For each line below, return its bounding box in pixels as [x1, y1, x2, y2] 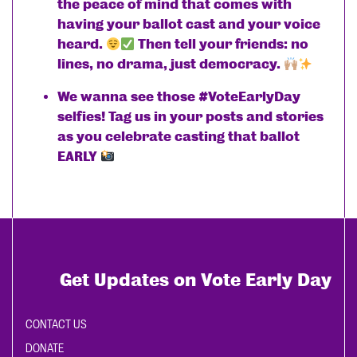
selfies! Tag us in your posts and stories [57, 109, 324, 125]
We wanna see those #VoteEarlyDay [57, 89, 300, 105]
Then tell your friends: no [135, 37, 309, 53]
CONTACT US [25, 318, 87, 331]
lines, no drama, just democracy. [57, 57, 284, 73]
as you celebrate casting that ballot [57, 129, 300, 145]
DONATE [25, 342, 64, 355]
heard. [57, 37, 106, 53]
